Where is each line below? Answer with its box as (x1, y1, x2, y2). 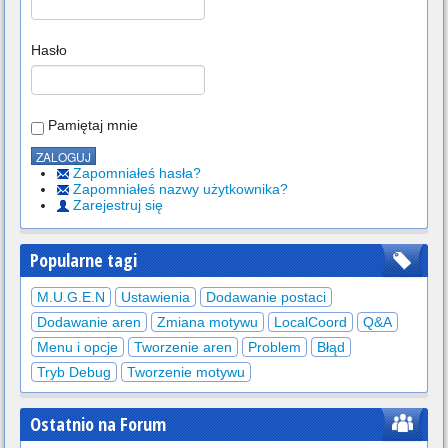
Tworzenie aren (134, 339, 232, 356)
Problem (248, 339, 301, 356)
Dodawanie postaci (206, 289, 326, 306)
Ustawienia (121, 289, 190, 306)
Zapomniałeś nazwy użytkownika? (73, 181, 288, 198)
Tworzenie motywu (127, 364, 245, 381)
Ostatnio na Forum (30, 412, 166, 437)
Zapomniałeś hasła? (73, 165, 201, 182)
